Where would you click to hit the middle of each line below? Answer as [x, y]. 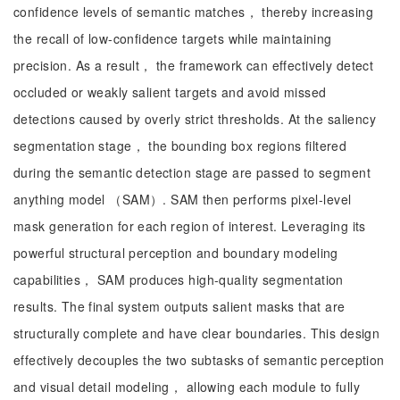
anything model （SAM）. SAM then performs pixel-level [183, 199]
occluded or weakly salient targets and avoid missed [170, 92]
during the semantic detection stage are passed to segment [192, 172]
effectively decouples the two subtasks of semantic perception [199, 360]
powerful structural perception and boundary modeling [176, 253]
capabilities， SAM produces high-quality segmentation [179, 279]
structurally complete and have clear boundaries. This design [197, 333]
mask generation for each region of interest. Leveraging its [190, 226]
